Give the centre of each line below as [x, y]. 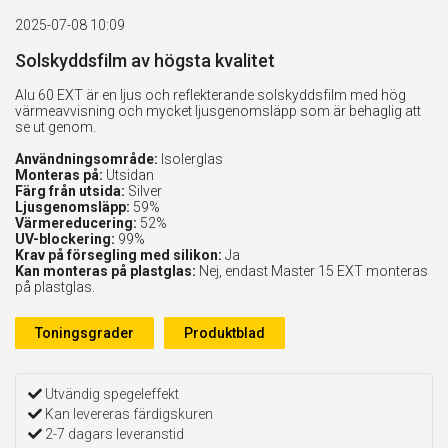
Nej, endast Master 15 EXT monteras [312, 271]
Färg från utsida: [70, 191]
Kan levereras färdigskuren [127, 414]
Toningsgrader [84, 333]
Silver [143, 191]
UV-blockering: [65, 239]
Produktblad [224, 333]
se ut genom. [57, 127]
